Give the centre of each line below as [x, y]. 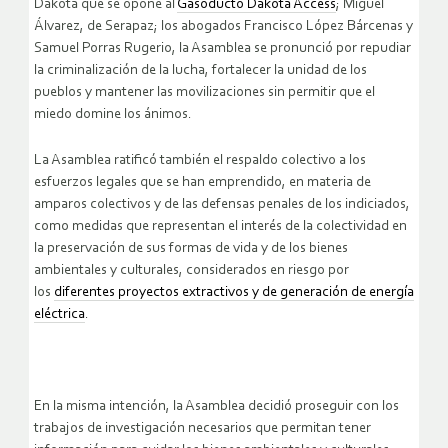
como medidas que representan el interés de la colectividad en [220, 227]
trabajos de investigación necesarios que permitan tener [202, 429]
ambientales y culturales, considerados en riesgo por [191, 271]
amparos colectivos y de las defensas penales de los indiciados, [222, 205]
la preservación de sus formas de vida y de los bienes [191, 249]
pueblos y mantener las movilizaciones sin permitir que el [204, 93]
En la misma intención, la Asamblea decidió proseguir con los [216, 407]
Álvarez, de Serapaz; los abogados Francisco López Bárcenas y [223, 27]
